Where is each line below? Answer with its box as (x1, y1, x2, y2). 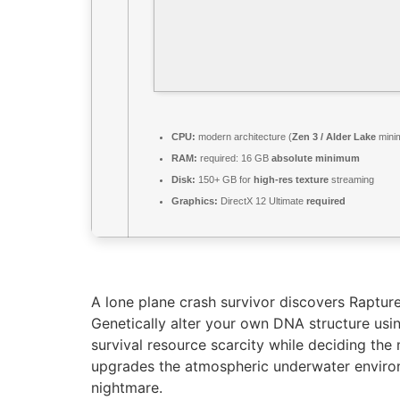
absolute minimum (271, 153, 360, 164)
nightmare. (91, 378, 162, 396)
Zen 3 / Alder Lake (292, 131, 376, 143)
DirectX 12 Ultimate (218, 196, 306, 207)
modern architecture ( (196, 131, 292, 143)
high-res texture (254, 174, 329, 186)
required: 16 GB (197, 153, 271, 164)
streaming (329, 174, 374, 186)
